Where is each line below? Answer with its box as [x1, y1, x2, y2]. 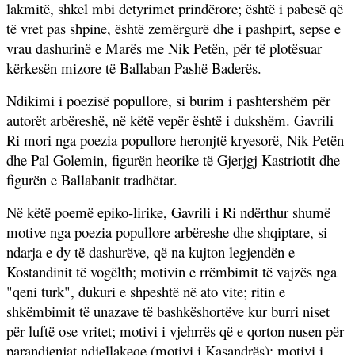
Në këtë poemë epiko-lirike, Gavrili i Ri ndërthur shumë [6, 201, 330, 222]
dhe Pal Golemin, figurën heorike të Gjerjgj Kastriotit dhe [6, 149, 340, 170]
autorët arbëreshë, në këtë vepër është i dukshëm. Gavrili [6, 109, 334, 130]
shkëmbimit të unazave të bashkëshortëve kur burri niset [6, 300, 330, 321]
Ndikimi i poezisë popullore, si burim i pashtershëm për [6, 90, 330, 110]
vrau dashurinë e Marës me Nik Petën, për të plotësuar [6, 37, 322, 58]
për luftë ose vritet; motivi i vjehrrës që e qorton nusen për [6, 320, 344, 341]
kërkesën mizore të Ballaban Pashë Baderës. [6, 57, 261, 78]
